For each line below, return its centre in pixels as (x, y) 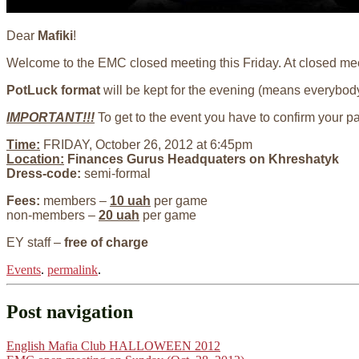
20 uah (119, 215)
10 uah (130, 200)
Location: (35, 159)
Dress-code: (44, 173)
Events (24, 269)
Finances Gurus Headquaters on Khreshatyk (202, 159)
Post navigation (70, 311)
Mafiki (55, 35)
